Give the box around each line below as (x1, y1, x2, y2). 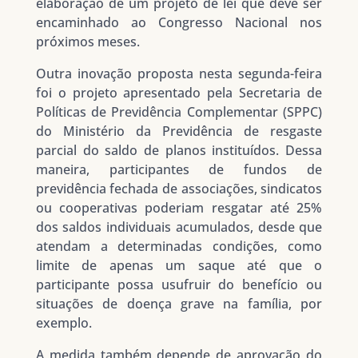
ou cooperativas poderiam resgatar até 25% (35, 199, 323, 217)
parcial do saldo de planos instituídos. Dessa (35, 141, 323, 160)
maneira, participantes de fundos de (35, 161, 323, 179)
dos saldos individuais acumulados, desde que (35, 218, 323, 237)
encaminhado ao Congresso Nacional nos (35, 14, 323, 32)
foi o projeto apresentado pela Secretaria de (35, 84, 323, 102)
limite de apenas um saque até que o (35, 257, 323, 275)
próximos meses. (35, 33, 140, 51)
